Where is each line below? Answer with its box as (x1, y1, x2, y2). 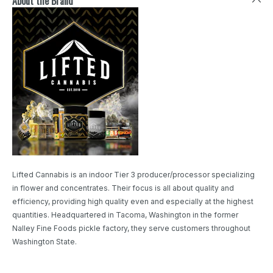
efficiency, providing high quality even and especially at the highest (12, 197, 253, 207)
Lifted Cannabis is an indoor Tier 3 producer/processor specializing (12, 170, 255, 180)
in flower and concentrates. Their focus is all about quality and (12, 183, 234, 193)
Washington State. (12, 237, 77, 247)
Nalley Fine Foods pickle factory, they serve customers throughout (12, 224, 250, 233)
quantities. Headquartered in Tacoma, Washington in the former (12, 210, 238, 220)
